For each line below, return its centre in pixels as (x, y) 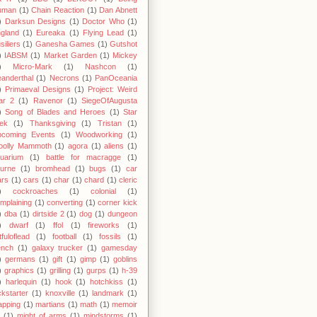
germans (21, 259)
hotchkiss (107, 282)
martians (50, 305)
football (64, 237)
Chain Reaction (58, 10)
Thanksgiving (52, 123)
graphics (19, 271)
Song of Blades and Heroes (56, 112)
